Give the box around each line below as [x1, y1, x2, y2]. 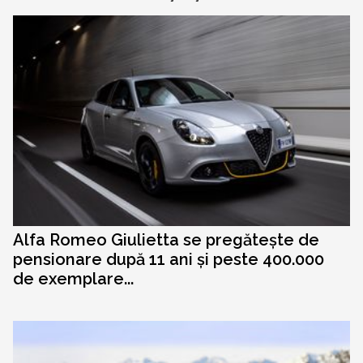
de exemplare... [13, 269, 134, 289]
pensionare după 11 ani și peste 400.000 [13, 250, 324, 270]
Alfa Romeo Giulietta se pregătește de [13, 230, 319, 250]
